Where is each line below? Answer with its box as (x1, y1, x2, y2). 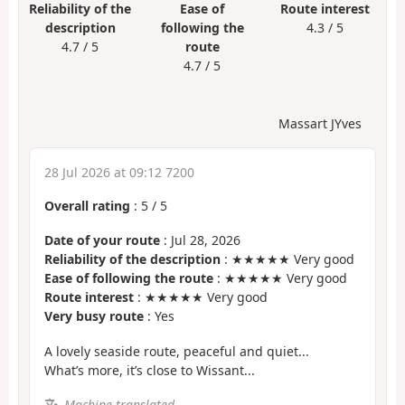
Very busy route (44, 307, 144, 325)
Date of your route (44, 231, 160, 250)
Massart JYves (278, 114, 362, 132)
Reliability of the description (44, 250, 221, 268)
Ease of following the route (44, 269, 213, 287)
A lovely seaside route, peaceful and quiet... (44, 342, 309, 360)
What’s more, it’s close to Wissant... (44, 361, 255, 379)
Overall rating (44, 196, 130, 214)
